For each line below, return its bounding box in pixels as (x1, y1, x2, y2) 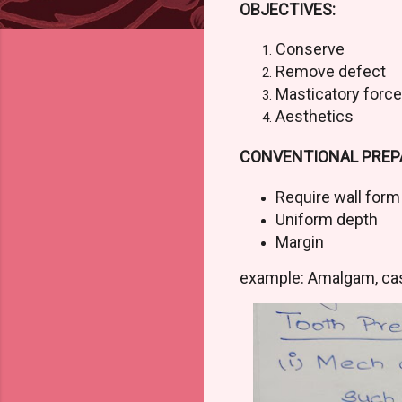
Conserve (275, 39, 345, 59)
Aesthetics (275, 107, 354, 127)
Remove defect (275, 62, 389, 82)
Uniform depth (275, 210, 381, 230)
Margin (275, 232, 324, 252)
